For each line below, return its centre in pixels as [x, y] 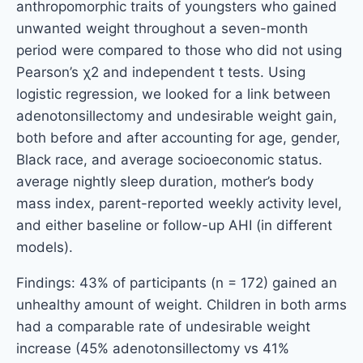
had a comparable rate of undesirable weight [163, 327]
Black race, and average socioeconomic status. [169, 160]
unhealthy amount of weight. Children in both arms [181, 305]
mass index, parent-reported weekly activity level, [179, 204]
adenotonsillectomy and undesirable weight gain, [177, 116]
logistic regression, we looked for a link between [173, 94]
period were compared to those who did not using [179, 51]
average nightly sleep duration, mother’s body [165, 182]
